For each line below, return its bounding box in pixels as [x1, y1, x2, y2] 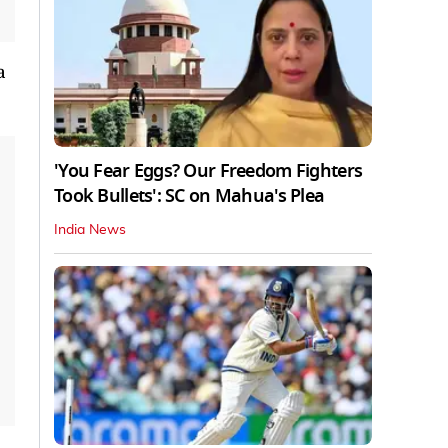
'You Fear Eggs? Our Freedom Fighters [54, 157, 363, 184]
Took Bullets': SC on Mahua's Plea [54, 182, 325, 209]
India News [54, 222, 126, 237]
